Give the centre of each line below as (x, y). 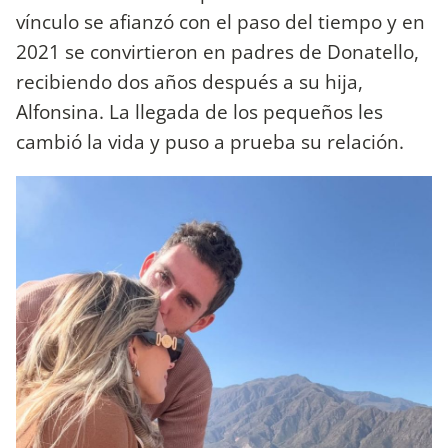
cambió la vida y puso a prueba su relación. (212, 141)
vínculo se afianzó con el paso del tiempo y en (220, 21)
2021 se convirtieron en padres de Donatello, (217, 51)
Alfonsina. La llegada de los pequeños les (199, 111)
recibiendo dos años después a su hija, (189, 81)
